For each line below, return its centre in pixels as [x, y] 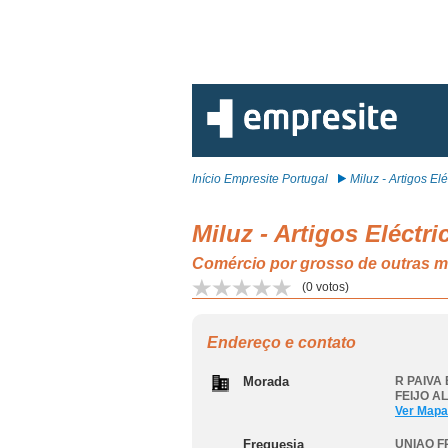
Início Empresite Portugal [260, 179]
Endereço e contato [281, 342]
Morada [266, 381]
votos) [331, 287]
